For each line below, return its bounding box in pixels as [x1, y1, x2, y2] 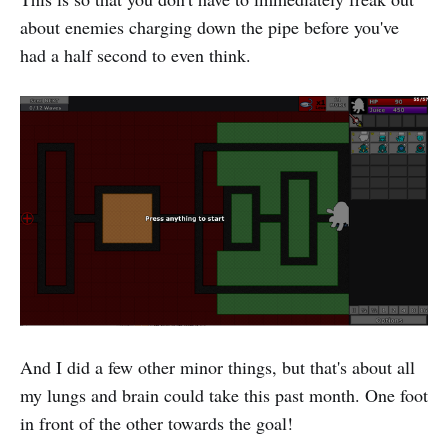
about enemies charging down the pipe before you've [20, 14, 399, 39]
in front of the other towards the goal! [20, 411, 293, 436]
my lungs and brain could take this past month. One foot [20, 383, 428, 408]
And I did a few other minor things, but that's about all [20, 355, 415, 380]
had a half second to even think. [20, 42, 251, 67]
